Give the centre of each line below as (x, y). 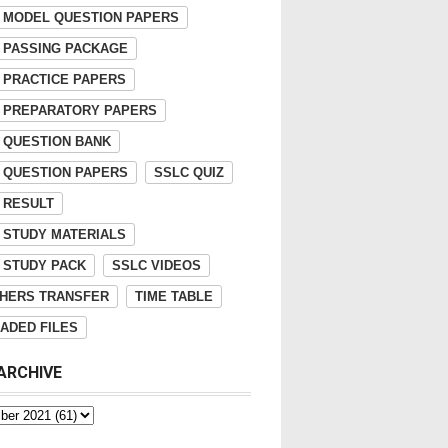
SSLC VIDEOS (156, 265)
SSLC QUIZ (189, 172)
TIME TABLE (174, 296)
